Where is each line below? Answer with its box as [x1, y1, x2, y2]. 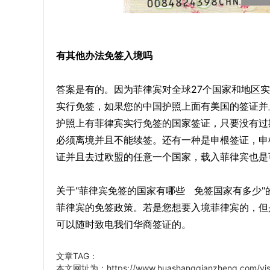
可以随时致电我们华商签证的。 [56, 218, 191, 230]
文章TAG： [56, 251, 98, 261]
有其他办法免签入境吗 [56, 49, 152, 61]
